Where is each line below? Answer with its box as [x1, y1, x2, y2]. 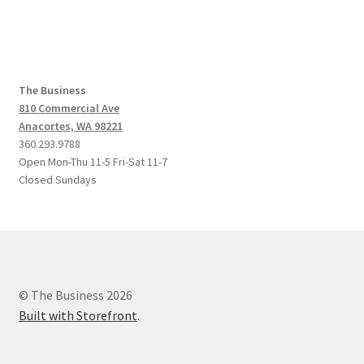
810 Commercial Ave [18, 100, 119, 115]
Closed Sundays [18, 171, 97, 187]
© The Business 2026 [18, 287, 132, 304]
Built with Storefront [18, 307, 137, 324]
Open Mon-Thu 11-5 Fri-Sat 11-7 [18, 154, 167, 169]
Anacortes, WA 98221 [18, 118, 123, 133]
